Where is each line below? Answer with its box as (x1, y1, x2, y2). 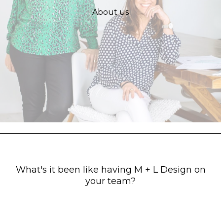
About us (92, 7, 129, 17)
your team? (85, 175, 136, 186)
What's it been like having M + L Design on (15, 164, 206, 175)
